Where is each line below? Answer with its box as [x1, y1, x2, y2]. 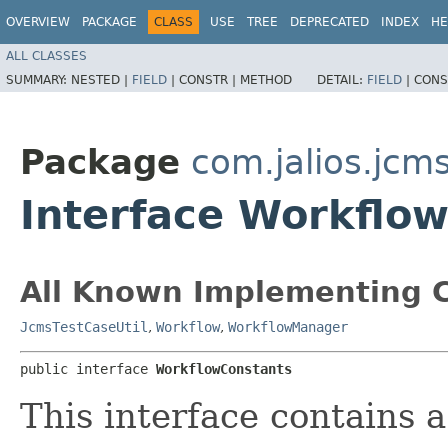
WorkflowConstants [156, 360, 292, 377]
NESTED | [71, 72, 132, 87]
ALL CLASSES [6, 48, 87, 63]
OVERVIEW [6, 15, 70, 29]
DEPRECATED [290, 15, 369, 29]
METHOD [240, 72, 292, 87]
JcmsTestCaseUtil [20, 318, 148, 335]
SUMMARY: [6, 72, 71, 87]
